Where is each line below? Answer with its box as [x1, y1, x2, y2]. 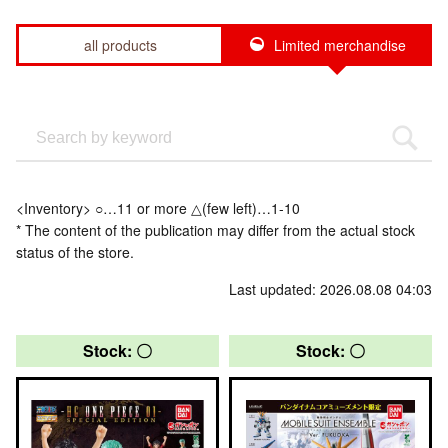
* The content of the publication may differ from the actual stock [16, 219, 415, 240]
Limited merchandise [274, 34, 406, 55]
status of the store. [16, 241, 134, 262]
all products [83, 34, 157, 55]
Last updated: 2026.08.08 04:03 [229, 278, 432, 299]
